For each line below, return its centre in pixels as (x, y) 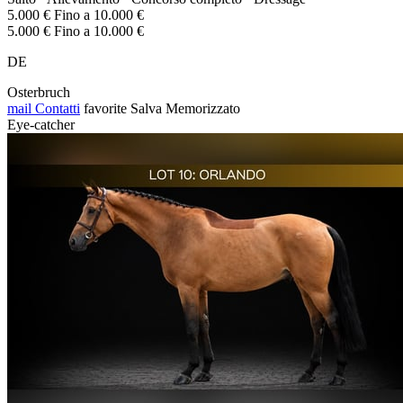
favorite (105, 108)
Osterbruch (39, 92)
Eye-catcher (41, 124)
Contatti (56, 108)
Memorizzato (203, 108)
